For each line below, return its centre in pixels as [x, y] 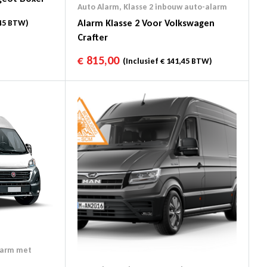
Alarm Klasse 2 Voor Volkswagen [146, 23]
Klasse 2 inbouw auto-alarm [175, 7]
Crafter [93, 37]
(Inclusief [140, 61]
